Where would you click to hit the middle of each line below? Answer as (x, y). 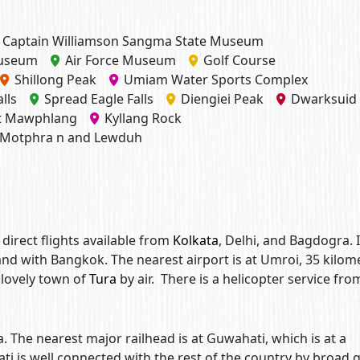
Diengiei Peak (222, 99)
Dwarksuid (324, 99)
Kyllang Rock (143, 118)
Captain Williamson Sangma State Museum (133, 41)
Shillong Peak (55, 80)
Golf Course (239, 60)
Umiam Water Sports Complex (216, 80)
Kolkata (196, 240)
